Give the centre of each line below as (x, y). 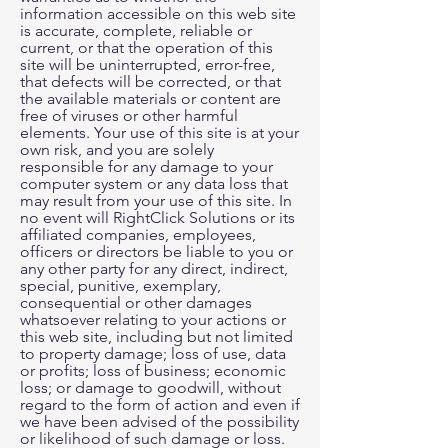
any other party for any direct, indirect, (154, 268)
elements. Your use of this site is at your (159, 132)
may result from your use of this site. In (156, 200)
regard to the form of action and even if (160, 404)
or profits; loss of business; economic (153, 370)
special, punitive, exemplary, (120, 285)
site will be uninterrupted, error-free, (147, 64)
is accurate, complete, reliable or (136, 30)
